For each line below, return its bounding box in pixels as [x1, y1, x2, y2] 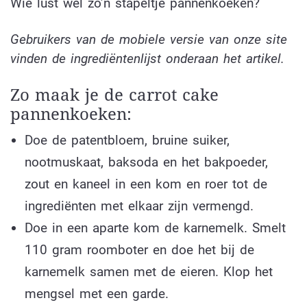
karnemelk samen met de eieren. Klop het [24, 263, 273, 280]
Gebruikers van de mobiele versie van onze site [10, 32, 287, 48]
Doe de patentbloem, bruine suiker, [24, 132, 230, 148]
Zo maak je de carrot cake [10, 85, 219, 105]
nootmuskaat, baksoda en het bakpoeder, [24, 153, 268, 170]
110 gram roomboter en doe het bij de [24, 241, 254, 258]
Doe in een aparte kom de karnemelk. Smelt [24, 219, 286, 236]
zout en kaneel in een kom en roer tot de [24, 175, 267, 192]
